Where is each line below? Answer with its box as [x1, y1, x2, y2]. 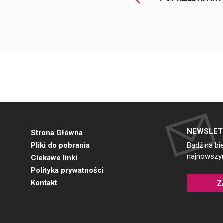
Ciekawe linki [31, 153, 77, 163]
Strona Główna [31, 128, 83, 138]
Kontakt [31, 178, 57, 188]
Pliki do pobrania [31, 141, 90, 150]
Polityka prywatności [31, 166, 104, 175]
